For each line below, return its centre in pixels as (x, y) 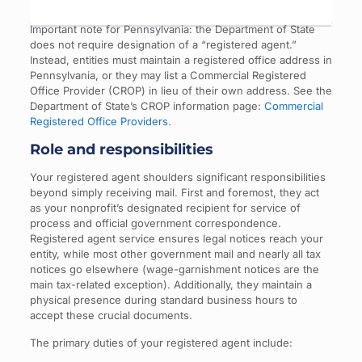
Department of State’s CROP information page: (147, 105)
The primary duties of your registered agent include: (161, 342)
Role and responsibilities (121, 149)
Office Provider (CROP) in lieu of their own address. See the (181, 90)
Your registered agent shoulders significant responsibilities (177, 177)
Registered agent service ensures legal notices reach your (176, 238)
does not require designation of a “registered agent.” (163, 44)
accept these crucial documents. (111, 315)
